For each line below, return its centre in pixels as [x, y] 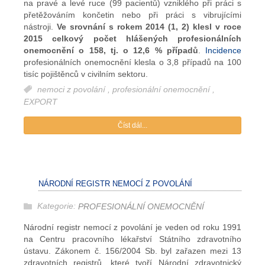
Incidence [223, 50]
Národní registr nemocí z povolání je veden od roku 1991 [132, 227]
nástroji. [40, 26]
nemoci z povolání [72, 89]
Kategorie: [58, 206]
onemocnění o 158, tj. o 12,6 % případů [111, 50]
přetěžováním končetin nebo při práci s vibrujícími [132, 14]
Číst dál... [132, 126]
